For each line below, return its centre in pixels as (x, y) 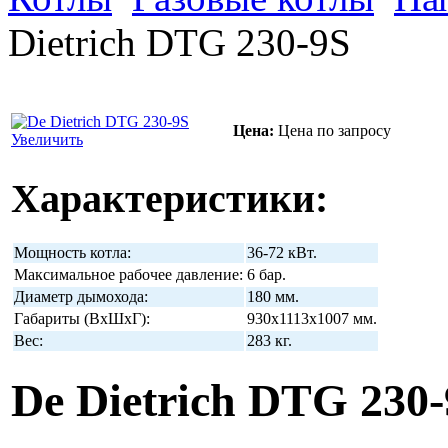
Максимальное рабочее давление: (128, 274)
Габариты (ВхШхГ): (82, 318)
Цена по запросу (334, 131)
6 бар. (266, 274)
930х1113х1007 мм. (312, 318)
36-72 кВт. (282, 252)
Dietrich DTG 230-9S (179, 43)
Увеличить (47, 140)
